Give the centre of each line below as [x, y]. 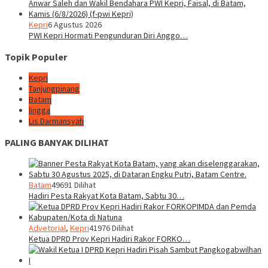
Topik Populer [36, 57]
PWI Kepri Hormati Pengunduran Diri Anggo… [108, 36]
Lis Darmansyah [56, 121]
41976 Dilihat [111, 228]
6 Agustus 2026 [75, 25]
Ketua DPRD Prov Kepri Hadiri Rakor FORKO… [109, 238]
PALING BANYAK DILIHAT [57, 142]
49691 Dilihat [74, 185]
